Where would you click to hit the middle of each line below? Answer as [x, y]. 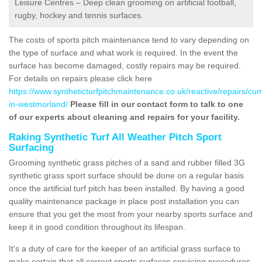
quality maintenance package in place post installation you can [124, 201]
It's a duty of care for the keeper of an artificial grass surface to [125, 248]
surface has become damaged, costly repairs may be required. [125, 65]
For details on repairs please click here [80, 78]
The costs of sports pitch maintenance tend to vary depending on [129, 39]
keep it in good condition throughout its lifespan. [97, 227]
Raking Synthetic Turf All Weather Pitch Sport [115, 137]
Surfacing [31, 147]
